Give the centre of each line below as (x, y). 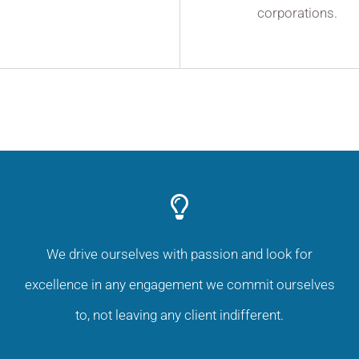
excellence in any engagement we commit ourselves (179, 285)
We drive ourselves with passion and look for (179, 254)
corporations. (297, 12)
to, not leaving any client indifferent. (179, 315)
